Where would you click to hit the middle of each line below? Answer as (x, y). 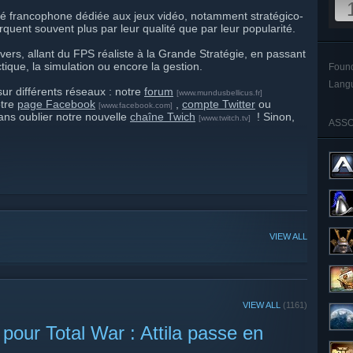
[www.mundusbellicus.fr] (219, 93)
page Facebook (56, 104)
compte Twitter (219, 104)
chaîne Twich (163, 117)
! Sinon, (274, 117)
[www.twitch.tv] (225, 118)
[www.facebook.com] (136, 105)
